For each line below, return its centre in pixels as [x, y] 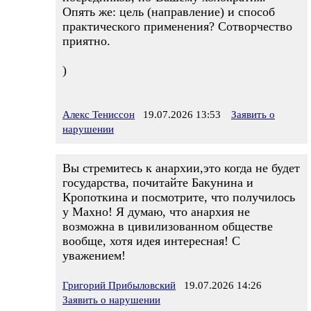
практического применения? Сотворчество [177, 26]
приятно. [86, 41]
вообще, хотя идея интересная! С [151, 241]
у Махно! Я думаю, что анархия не [156, 212]
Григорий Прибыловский [119, 285]
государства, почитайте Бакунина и [158, 183]
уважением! [94, 255]
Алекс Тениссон [99, 115]
